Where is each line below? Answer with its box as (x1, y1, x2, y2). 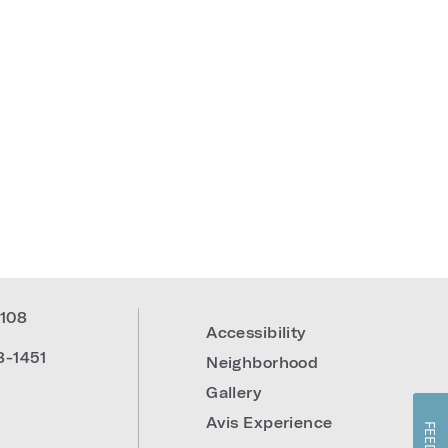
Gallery (206, 384, 262, 401)
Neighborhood (206, 354, 319, 371)
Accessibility (206, 324, 306, 341)
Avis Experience (206, 414, 333, 431)
